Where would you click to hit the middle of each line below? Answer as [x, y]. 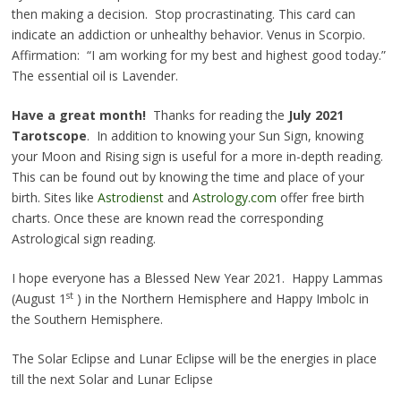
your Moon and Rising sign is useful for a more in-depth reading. [197, 157]
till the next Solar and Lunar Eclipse [112, 380]
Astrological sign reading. [83, 239]
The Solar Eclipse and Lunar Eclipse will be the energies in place [194, 359]
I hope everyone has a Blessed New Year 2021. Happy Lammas [197, 278]
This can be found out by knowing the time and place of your [188, 177]
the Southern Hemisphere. [87, 320]
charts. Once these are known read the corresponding [167, 218]
